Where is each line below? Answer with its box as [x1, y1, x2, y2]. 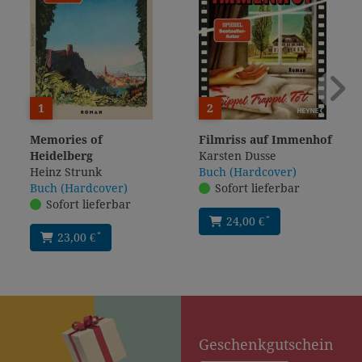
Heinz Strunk [30, 166, 102, 179]
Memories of [30, 133, 103, 147]
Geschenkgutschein [199, 335, 334, 353]
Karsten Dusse [199, 149, 276, 163]
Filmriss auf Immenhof [199, 133, 332, 147]
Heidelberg [30, 149, 93, 163]
